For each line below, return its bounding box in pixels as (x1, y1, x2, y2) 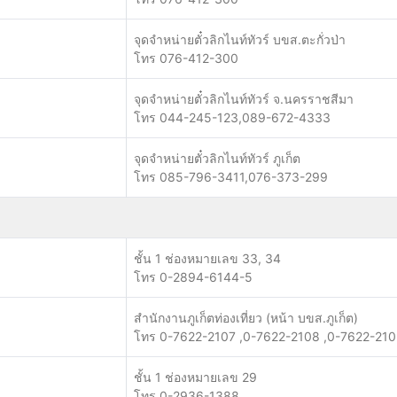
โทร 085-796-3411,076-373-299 (134, 169, 328, 184)
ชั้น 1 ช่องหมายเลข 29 (134, 370, 257, 385)
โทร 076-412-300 (134, 51, 238, 66)
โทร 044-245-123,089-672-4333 (134, 110, 331, 125)
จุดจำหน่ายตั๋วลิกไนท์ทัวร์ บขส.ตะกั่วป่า (134, 32, 346, 47)
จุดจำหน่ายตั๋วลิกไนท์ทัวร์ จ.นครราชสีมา (134, 91, 354, 106)
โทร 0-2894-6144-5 (134, 269, 253, 284)
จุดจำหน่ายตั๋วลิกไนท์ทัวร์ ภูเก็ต (134, 151, 300, 166)
